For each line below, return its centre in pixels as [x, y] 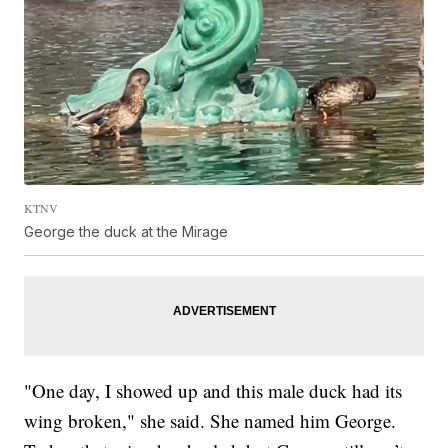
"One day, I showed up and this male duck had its [213, 391]
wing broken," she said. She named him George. [210, 421]
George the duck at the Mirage [126, 232]
